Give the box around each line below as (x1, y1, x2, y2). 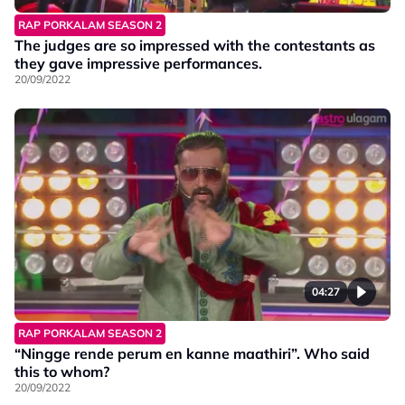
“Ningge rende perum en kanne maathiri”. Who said (14, 344, 370, 363)
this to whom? (14, 362, 109, 381)
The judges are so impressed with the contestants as (14, 36, 375, 55)
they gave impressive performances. (14, 54, 262, 73)
